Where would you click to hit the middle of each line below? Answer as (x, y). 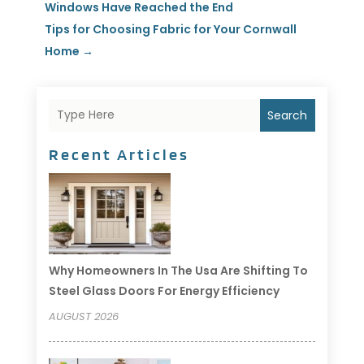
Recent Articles (119, 154)
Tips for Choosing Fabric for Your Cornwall (170, 29)
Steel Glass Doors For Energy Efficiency (164, 290)
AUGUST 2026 (83, 316)
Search (288, 115)
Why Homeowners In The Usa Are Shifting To (178, 270)
